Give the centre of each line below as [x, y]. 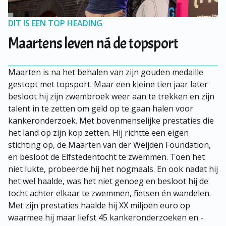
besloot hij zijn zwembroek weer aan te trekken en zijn [111, 96]
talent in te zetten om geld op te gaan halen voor [101, 108]
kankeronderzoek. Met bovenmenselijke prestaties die [111, 121]
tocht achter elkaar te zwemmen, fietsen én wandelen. [109, 193]
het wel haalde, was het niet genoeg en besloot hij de [108, 181]
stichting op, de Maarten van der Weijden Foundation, [109, 145]
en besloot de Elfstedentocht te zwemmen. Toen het [106, 157]
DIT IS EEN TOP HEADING [55, 23]
